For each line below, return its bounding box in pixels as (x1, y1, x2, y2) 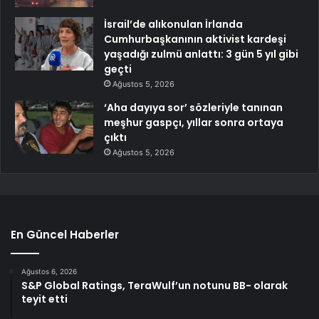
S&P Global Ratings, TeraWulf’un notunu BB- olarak (21, 278, 288, 293)
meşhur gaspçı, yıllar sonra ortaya (104, 115, 283, 130)
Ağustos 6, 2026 (21, 266, 77, 276)
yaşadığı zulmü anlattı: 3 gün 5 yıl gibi (104, 46, 298, 61)
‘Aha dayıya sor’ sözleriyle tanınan (104, 100, 283, 115)
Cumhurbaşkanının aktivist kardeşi (104, 31, 286, 46)
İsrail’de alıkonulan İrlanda (104, 16, 243, 31)
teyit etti (21, 291, 68, 306)
